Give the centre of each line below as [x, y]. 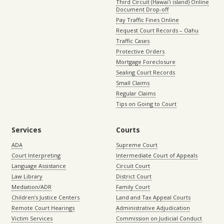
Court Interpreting [36, 155]
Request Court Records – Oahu [157, 30]
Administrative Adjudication [153, 208]
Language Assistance [39, 166]
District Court [134, 176]
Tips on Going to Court [146, 104]
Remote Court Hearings [43, 208]
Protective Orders [140, 51]
